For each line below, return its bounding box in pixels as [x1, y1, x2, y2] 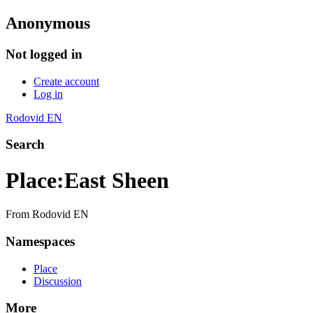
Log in [34, 87, 63, 100]
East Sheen [64, 167, 169, 193]
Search [6, 137, 45, 152]
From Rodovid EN [6, 208, 89, 221]
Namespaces [6, 233, 75, 249]
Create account [34, 75, 99, 87]
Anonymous [6, 13, 90, 32]
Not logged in [6, 46, 82, 61]
